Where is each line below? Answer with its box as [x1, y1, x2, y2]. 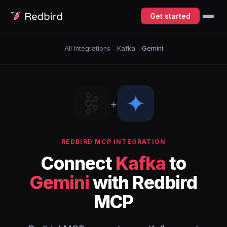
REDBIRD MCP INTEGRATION [61, 138, 166, 145]
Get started [150, 12, 191, 20]
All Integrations [64, 45, 110, 52]
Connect [41, 153, 116, 174]
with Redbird [89, 172, 197, 193]
